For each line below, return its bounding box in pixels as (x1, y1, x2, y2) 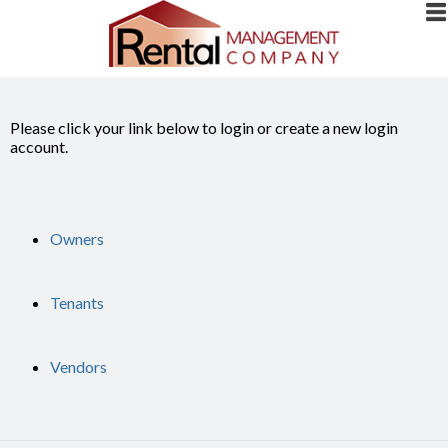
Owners (50, 229, 104, 248)
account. (10, 137, 68, 156)
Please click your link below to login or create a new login (10, 118, 398, 137)
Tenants (50, 293, 104, 312)
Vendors (50, 357, 107, 376)
